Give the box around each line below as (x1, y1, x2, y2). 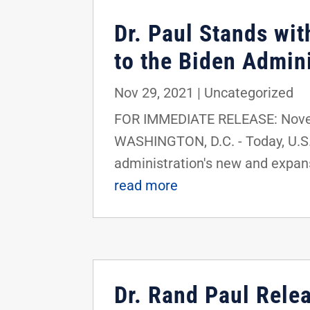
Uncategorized (204, 84, 294, 102)
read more (114, 177, 179, 194)
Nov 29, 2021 (114, 84, 194, 102)
